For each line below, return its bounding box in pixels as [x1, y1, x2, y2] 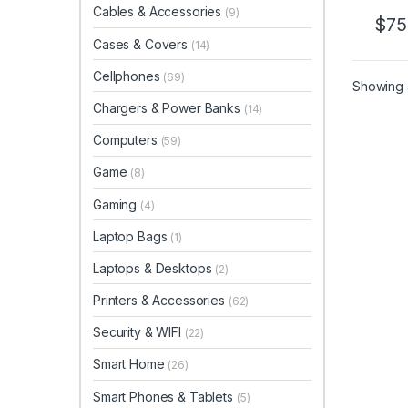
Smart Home [93, 356, 168, 372]
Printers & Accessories [93, 292, 229, 309]
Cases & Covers [93, 36, 191, 52]
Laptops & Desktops [93, 260, 216, 276]
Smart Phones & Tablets [93, 388, 237, 404]
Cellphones [93, 67, 164, 84]
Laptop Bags [93, 228, 171, 244]
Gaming [93, 196, 141, 212]
